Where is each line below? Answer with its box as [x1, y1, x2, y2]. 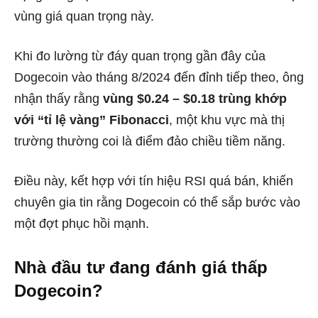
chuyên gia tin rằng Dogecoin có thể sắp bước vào [14, 194, 300, 209]
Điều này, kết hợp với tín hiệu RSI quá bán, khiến [14, 173, 293, 188]
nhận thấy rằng [14, 91, 103, 106]
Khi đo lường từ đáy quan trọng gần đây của [14, 48, 265, 63]
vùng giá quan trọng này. [14, 9, 154, 23]
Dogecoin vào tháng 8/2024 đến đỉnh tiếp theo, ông [14, 70, 304, 84]
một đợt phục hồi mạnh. [14, 216, 149, 231]
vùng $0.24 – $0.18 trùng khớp [103, 91, 287, 106]
